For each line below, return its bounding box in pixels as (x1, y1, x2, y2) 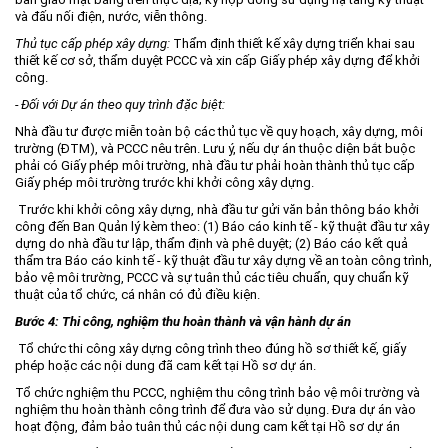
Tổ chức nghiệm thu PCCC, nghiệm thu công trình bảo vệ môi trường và (15, 385, 420, 400)
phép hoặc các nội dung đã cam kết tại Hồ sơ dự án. (15, 358, 316, 373)
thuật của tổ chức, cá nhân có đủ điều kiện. (15, 287, 260, 302)
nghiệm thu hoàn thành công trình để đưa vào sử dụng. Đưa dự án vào (15, 402, 416, 417)
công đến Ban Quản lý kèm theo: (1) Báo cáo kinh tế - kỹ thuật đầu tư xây (15, 219, 429, 234)
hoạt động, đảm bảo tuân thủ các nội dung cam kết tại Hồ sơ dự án (15, 419, 400, 434)
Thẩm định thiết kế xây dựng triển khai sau (170, 36, 415, 51)
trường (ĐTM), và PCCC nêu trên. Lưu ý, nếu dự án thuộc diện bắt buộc (15, 141, 415, 156)
